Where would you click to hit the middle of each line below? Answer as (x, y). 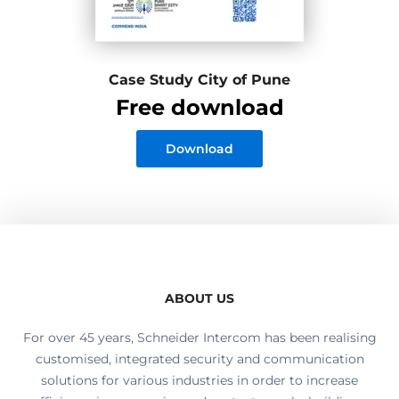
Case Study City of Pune (199, 80)
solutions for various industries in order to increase (199, 380)
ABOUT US (199, 298)
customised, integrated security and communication (199, 359)
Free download (199, 107)
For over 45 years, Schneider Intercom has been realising (199, 338)
